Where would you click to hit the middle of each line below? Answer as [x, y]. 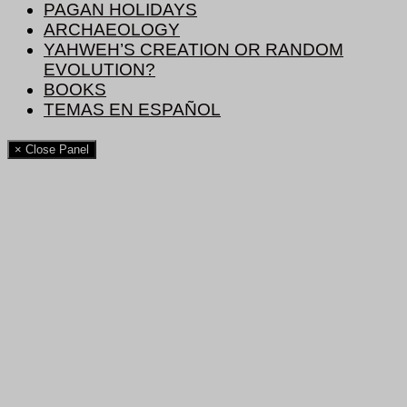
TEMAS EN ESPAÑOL [132, 110]
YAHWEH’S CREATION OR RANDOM [194, 50]
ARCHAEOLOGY [112, 30]
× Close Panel [52, 149]
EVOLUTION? [99, 70]
